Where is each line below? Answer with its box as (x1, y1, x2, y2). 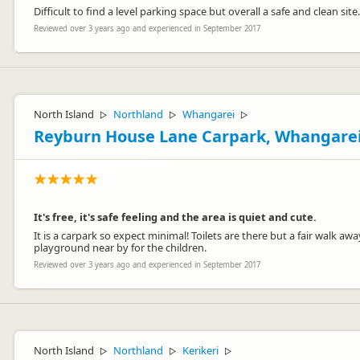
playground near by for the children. (34, 240, 207, 255)
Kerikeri (182, 343, 219, 358)
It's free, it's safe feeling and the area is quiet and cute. (34, 210, 317, 224)
